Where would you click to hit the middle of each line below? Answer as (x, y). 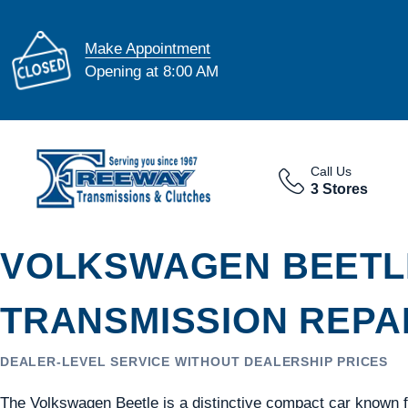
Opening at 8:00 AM (152, 71)
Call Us (331, 171)
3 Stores (339, 189)
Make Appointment (148, 48)
